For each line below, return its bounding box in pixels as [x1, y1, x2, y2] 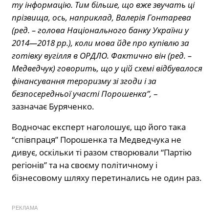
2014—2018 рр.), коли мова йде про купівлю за [12, 37, 189, 49]
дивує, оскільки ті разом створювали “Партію [12, 147, 192, 158]
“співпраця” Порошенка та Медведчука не [12, 134, 181, 146]
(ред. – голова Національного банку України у [12, 24, 189, 36]
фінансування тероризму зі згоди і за [12, 75, 156, 87]
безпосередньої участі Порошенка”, [12, 88, 152, 100]
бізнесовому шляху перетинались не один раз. [12, 172, 202, 184]
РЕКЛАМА [12, 205, 38, 211]
